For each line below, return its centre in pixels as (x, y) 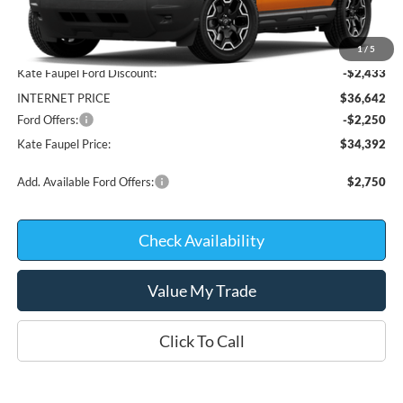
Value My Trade (201, 291)
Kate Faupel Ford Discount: (87, 73)
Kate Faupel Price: (64, 144)
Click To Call (201, 341)
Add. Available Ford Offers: (86, 182)
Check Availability (202, 241)
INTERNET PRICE (64, 99)
